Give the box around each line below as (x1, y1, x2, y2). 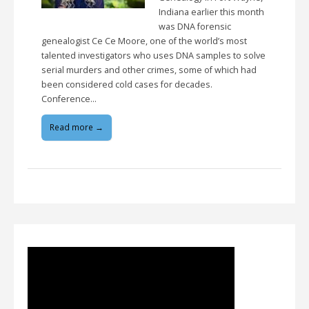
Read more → (50, 121, 103, 134)
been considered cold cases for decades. (41, 78, 212, 90)
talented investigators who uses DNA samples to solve (41, 49, 266, 61)
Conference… (41, 92, 97, 105)
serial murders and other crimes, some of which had (41, 63, 257, 76)
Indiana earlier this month (159, 6, 264, 18)
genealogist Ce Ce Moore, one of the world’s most (41, 34, 247, 47)
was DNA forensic (159, 20, 231, 32)
